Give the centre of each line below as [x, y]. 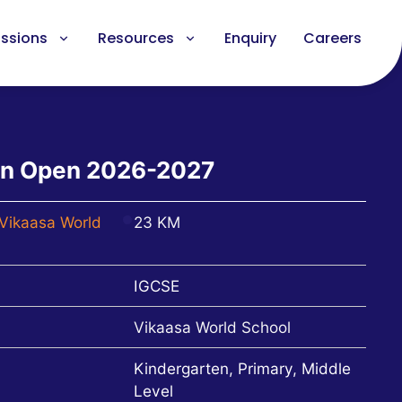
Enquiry [250, 38]
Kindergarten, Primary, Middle [242, 368]
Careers [332, 38]
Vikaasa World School [212, 327]
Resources [135, 38]
